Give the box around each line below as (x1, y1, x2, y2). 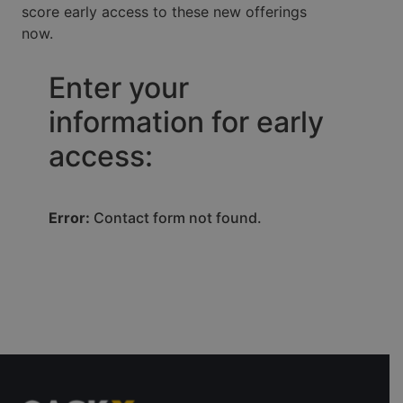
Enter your (49, 70, 189, 106)
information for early (49, 104, 324, 140)
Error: (49, 209, 90, 228)
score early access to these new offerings (22, 2, 307, 21)
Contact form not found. (90, 209, 262, 228)
